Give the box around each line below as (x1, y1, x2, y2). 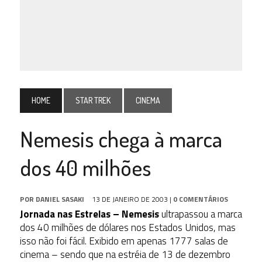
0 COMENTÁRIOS (173, 193, 228, 205)
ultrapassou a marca (158, 206, 242, 222)
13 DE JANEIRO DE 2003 (91, 193, 168, 205)
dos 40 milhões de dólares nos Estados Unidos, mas (19, 219, 236, 235)
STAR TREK (75, 95, 111, 105)
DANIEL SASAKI (35, 193, 84, 205)
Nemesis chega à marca (19, 124, 222, 153)
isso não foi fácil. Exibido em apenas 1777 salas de (19, 233, 228, 249)
